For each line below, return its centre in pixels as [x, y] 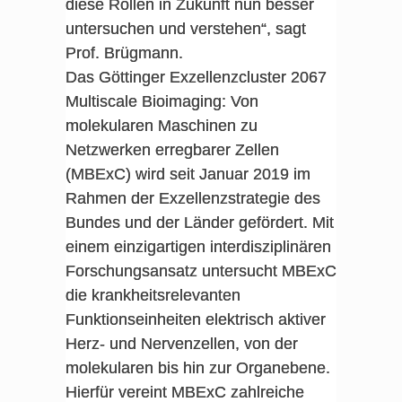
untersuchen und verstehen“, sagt [185, 29]
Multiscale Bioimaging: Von [162, 101]
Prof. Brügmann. [124, 53]
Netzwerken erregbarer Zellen [172, 150]
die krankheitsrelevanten [153, 295]
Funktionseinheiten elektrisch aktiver [195, 319]
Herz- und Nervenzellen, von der [181, 344]
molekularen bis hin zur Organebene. [197, 368]
